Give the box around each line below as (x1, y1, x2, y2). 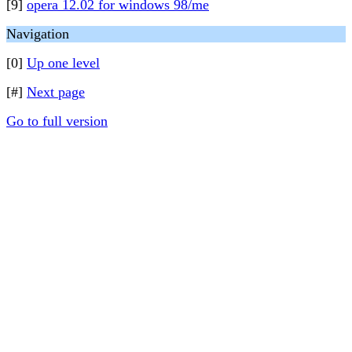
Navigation (6, 26, 69, 42)
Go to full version (6, 113, 108, 129)
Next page (27, 84, 85, 100)
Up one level (27, 55, 100, 71)
